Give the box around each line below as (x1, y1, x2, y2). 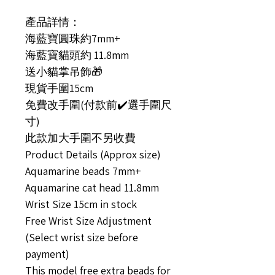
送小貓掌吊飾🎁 (25, 64, 103, 79)
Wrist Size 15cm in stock (25, 197, 137, 211)
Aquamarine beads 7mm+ (25, 164, 141, 178)
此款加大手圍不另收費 (25, 131, 136, 145)
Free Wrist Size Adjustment (25, 214, 152, 228)
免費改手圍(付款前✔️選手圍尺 (25, 98, 172, 112)
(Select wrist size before (25, 230, 138, 244)
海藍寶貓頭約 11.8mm (25, 48, 129, 62)
